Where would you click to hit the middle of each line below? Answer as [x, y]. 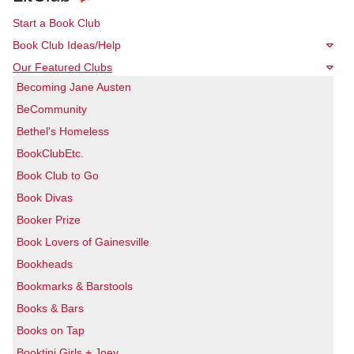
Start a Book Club [56, 23]
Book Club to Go [58, 175]
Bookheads [45, 264]
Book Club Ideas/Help [67, 45]
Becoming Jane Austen [74, 87]
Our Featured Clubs [62, 68]
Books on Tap [51, 330]
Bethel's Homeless [63, 131]
